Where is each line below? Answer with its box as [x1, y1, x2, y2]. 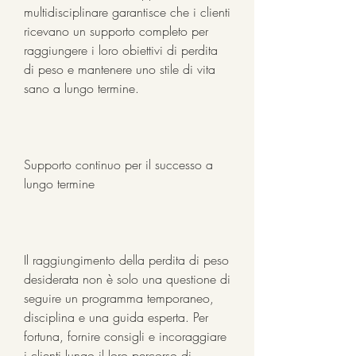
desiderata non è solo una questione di [24, 269, 230, 288]
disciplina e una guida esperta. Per [24, 308, 208, 326]
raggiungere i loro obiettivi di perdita [24, 41, 218, 59]
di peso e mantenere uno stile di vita [24, 60, 215, 78]
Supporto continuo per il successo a [24, 155, 213, 173]
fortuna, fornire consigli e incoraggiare [24, 327, 226, 345]
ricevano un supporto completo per [24, 21, 208, 40]
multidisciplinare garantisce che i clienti [24, 2, 230, 21]
